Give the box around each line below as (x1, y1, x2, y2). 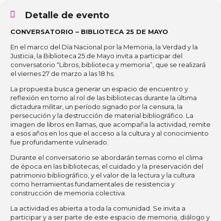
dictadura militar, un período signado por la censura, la (10, 103, 183, 111)
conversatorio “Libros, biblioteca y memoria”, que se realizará (10, 61, 206, 69)
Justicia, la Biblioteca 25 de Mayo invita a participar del (10, 52, 183, 60)
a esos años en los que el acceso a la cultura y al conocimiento (10, 129, 209, 138)
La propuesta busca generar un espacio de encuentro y (10, 85, 188, 93)
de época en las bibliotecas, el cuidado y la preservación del (10, 162, 203, 171)
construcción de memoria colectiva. (10, 189, 126, 197)
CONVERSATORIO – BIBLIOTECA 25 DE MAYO (10, 28, 168, 36)
